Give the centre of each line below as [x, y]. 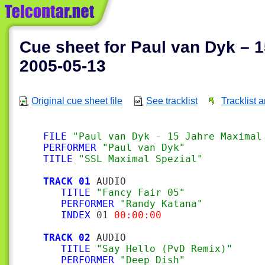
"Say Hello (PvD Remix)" [164, 249]
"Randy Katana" [161, 204]
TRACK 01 [67, 181]
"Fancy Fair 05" [141, 193]
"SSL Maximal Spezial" [141, 159]
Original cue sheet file [77, 101]
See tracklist [172, 101]
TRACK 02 [67, 237]
